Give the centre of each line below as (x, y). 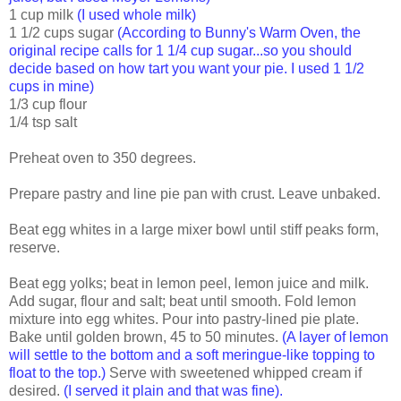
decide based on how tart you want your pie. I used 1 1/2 (187, 69)
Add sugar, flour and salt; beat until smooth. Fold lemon (183, 302)
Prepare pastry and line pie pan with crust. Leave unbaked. (195, 194)
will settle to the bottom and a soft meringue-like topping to (192, 355)
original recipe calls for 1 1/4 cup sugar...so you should (180, 51)
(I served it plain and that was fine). (173, 391)
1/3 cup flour (48, 105)
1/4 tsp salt (43, 123)
